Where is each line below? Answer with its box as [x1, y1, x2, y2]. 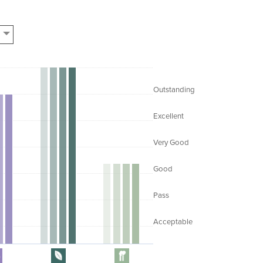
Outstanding [153, 85, 195, 95]
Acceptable [153, 217, 193, 227]
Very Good [153, 137, 189, 147]
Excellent [153, 111, 184, 121]
